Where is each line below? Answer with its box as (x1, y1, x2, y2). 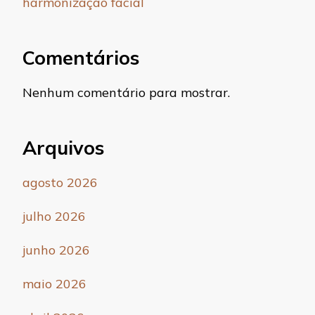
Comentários (22, 45, 139, 70)
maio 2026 (22, 276, 86, 292)
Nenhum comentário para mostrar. (22, 84, 230, 101)
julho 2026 (22, 208, 86, 225)
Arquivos (22, 136, 104, 160)
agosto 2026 (22, 174, 98, 191)
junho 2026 (22, 242, 90, 259)
